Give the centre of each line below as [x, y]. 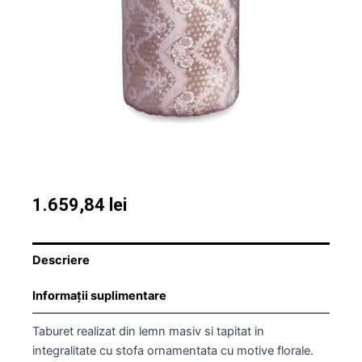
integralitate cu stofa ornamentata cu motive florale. [173, 351]
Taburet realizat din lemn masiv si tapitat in [148, 332]
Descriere [61, 261]
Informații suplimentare [99, 296]
